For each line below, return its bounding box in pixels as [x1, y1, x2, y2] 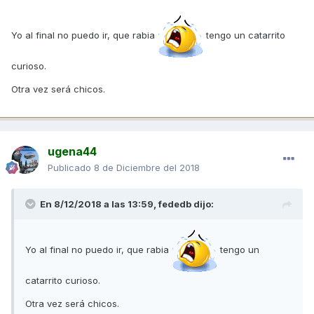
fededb [158, 198, 191, 210]
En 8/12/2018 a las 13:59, [40, 198, 158, 210]
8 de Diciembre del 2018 [94, 161, 200, 173]
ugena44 [48, 144, 97, 158]
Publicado [48, 161, 94, 173]
